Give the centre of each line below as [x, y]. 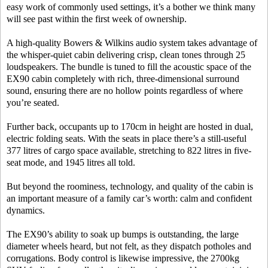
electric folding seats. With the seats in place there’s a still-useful [127, 139]
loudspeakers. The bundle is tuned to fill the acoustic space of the [129, 67]
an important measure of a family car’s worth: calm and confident [129, 199]
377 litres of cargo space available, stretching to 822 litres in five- [129, 151]
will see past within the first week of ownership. [97, 19]
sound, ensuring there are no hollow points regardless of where [125, 91]
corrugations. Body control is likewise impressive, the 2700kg [123, 258]
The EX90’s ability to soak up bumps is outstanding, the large [123, 234]
